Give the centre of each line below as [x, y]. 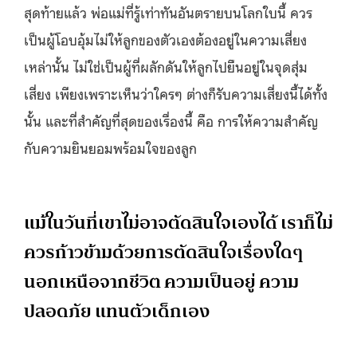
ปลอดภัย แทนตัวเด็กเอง [117, 311]
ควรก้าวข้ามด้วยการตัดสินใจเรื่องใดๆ [164, 252]
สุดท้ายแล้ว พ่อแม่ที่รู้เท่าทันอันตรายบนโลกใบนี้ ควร [168, 12]
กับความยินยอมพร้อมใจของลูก [110, 147]
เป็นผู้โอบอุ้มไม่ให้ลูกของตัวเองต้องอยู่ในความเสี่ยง [165, 39]
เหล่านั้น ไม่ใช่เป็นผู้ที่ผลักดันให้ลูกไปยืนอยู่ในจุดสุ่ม [166, 66]
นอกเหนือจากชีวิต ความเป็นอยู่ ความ [161, 281]
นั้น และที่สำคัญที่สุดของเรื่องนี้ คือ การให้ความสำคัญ [171, 120]
